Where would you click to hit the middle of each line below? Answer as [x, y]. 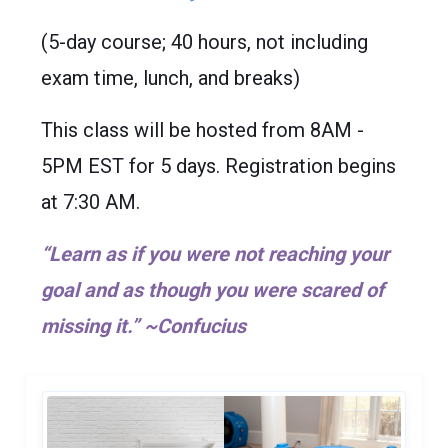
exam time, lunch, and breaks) [170, 77]
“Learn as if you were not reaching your [214, 253]
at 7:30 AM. [90, 201]
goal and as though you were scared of [212, 289]
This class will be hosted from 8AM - [202, 129]
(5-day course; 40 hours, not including [204, 41]
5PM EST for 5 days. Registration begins [218, 165]
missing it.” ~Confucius [143, 325]
